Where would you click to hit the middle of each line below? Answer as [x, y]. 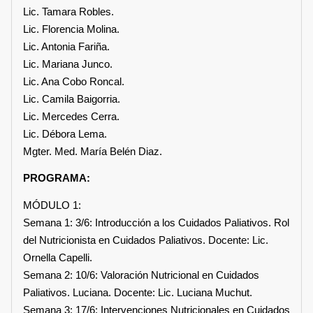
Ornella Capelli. [58, 257]
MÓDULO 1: [52, 205]
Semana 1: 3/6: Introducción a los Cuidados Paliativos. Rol [156, 222]
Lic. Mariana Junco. [68, 64]
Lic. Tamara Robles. [68, 11]
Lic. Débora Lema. [65, 133]
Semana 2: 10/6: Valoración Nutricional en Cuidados [141, 275]
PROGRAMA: [57, 178]
